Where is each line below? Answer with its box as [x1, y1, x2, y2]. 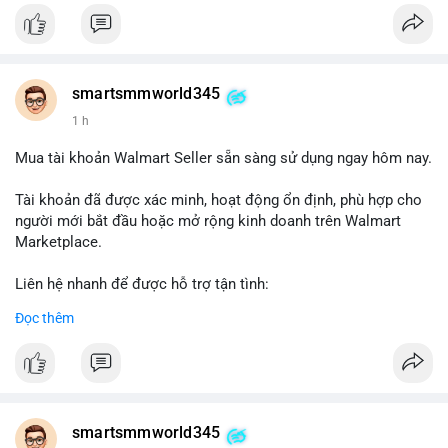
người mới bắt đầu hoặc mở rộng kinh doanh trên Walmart [15, 212, 401, 231]
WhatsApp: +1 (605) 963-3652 [15, 317, 210, 336]
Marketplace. [15, 233, 102, 252]
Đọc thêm [15, 310, 74, 327]
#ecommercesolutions [15, 380, 167, 399]
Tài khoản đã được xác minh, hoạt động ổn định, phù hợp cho [15, 191, 422, 210]
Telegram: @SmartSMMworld [15, 296, 210, 315]
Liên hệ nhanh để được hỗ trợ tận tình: [15, 275, 269, 294]
